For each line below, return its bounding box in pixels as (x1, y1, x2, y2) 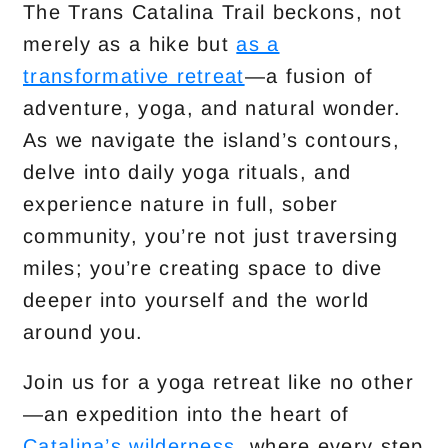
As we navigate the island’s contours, (23, 129, 401, 151)
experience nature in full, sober (23, 193, 339, 215)
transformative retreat (23, 65, 245, 87)
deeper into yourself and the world (23, 289, 370, 311)
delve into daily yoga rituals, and (23, 161, 352, 183)
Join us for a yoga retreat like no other (23, 371, 414, 393)
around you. (23, 321, 144, 343)
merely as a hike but (23, 33, 237, 55)
